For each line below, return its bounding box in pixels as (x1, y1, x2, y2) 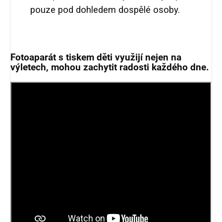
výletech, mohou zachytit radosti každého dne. (10, 62, 209, 73)
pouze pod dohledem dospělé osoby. (30, 4, 180, 16)
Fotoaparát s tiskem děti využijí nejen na (10, 52, 181, 63)
